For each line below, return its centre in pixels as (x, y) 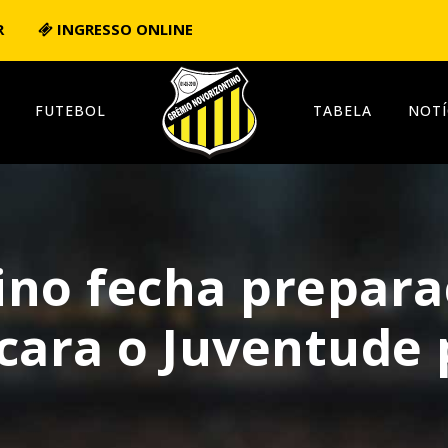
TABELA (342, 110)
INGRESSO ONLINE (123, 29)
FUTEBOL (70, 110)
